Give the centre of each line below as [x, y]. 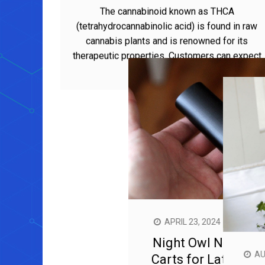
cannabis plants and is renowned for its [167, 63]
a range [167, 93]
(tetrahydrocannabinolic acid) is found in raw [167, 49]
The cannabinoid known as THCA [167, 34]
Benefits [167, 12]
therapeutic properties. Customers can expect [167, 78]
